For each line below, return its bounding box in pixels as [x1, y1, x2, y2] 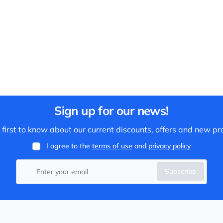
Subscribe [165, 167, 196, 176]
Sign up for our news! [54, 103, 169, 118]
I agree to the [46, 141, 92, 151]
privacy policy [148, 141, 191, 151]
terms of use [92, 141, 132, 151]
